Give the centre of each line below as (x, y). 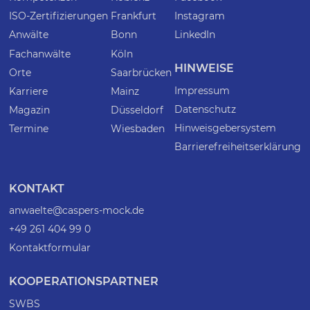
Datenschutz (205, 110)
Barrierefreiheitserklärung (237, 147)
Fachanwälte (40, 54)
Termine (29, 129)
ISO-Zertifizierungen (59, 16)
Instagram (199, 16)
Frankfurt (133, 16)
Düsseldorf (137, 110)
